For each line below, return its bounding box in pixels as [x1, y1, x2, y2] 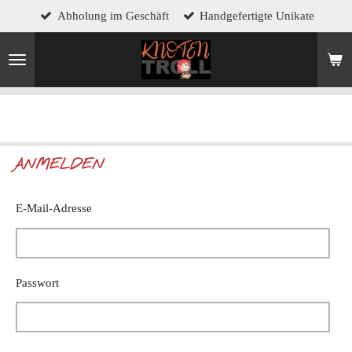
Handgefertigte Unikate [200, 9, 315, 22]
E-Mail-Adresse [16, 202, 92, 215]
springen [7, 49, 56, 63]
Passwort [16, 276, 59, 289]
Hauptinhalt [7, 30, 71, 43]
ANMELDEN [12, 156, 104, 175]
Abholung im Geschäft [57, 9, 169, 22]
